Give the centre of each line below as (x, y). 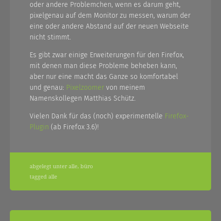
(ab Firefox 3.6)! (74, 127)
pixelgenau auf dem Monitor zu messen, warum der (110, 16)
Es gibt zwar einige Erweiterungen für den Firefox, (107, 55)
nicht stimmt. (50, 37)
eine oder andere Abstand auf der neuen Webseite (109, 26)
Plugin (39, 127)
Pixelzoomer (85, 88)
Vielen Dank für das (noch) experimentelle (97, 116)
